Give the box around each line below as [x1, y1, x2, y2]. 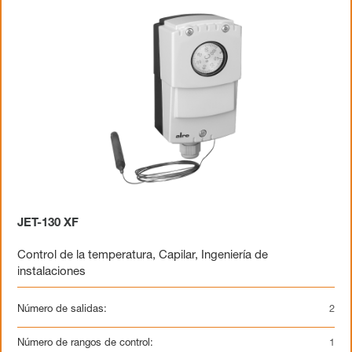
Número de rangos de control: [17, 339, 153, 349]
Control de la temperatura [17, 250, 152, 262]
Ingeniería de [201, 250, 268, 262]
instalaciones [17, 266, 86, 278]
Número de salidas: [17, 305, 107, 315]
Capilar [159, 250, 195, 262]
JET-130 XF [17, 218, 79, 229]
